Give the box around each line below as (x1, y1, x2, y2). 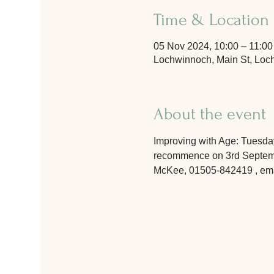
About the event (153, 105, 266, 124)
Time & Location (153, 10, 269, 29)
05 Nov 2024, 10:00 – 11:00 (153, 41, 273, 51)
